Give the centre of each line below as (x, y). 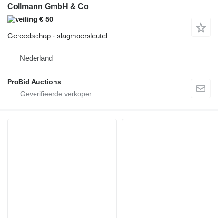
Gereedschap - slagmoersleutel (57, 36)
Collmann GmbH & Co (48, 7)
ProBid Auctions (34, 82)
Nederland (36, 58)
